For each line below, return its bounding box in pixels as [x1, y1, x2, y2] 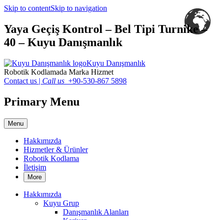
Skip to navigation [51, 4, 107, 12]
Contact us [4, 76, 37, 85]
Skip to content [4, 4, 51, 12]
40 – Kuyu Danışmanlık [4, 35, 122, 49]
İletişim [24, 163, 46, 171]
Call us [42, 76, 64, 85]
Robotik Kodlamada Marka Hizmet [4, 67, 113, 76]
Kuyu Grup [43, 198, 79, 207]
